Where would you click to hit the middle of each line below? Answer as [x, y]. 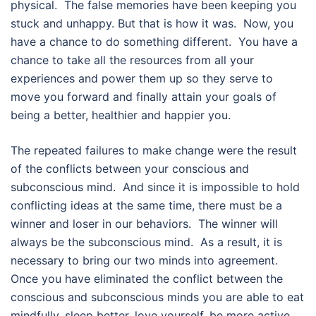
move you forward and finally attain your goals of [144, 97]
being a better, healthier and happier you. [121, 115]
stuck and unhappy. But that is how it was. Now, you [152, 24]
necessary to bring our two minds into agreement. [146, 261]
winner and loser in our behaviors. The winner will [144, 224]
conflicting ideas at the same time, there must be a [146, 206]
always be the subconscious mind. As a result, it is [146, 242]
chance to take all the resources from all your [132, 60]
